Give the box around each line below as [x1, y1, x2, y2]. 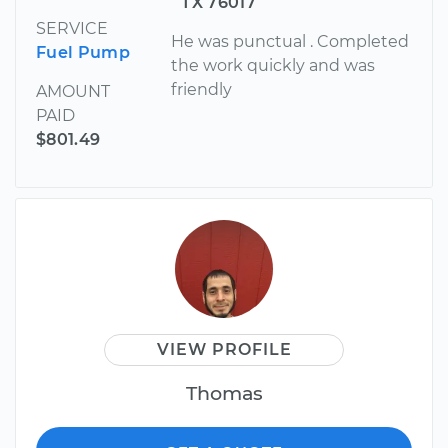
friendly [171, 79, 233, 99]
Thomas [185, 380, 263, 405]
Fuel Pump [36, 42, 130, 62]
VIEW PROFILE [156, 339, 292, 359]
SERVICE [36, 18, 108, 38]
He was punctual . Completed [171, 31, 410, 51]
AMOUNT [36, 81, 110, 101]
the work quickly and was [171, 55, 376, 75]
